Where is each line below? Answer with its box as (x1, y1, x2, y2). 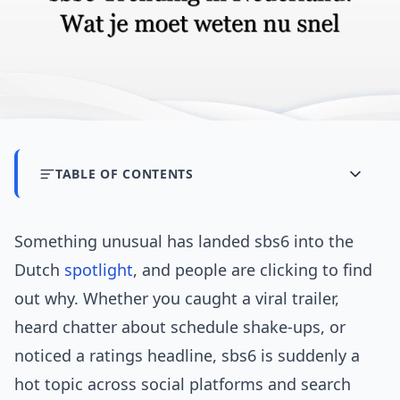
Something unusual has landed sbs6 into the (14, 230, 354, 253)
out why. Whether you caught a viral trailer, (14, 287, 339, 310)
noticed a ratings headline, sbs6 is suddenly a (14, 345, 360, 367)
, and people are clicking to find (133, 259, 372, 281)
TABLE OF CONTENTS (55, 165, 194, 183)
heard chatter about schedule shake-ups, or (14, 316, 346, 338)
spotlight (64, 259, 133, 281)
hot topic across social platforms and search (14, 373, 351, 396)
